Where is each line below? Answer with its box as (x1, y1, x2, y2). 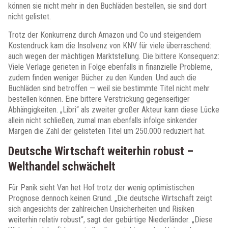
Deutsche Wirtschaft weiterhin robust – (8, 145, 193, 158)
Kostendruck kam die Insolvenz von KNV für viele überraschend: (8, 41, 211, 50)
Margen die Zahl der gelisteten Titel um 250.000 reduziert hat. (8, 126, 206, 136)
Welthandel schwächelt (8, 160, 116, 174)
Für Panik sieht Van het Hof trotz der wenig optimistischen (8, 183, 194, 192)
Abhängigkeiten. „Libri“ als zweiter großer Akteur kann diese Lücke (8, 105, 219, 115)
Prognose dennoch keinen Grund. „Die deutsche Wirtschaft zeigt (8, 193, 212, 203)
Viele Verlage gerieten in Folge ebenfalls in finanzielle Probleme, (8, 62, 212, 72)
